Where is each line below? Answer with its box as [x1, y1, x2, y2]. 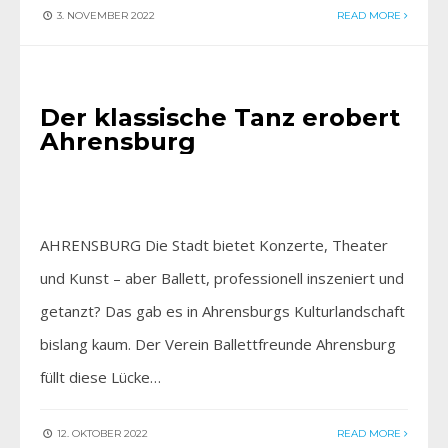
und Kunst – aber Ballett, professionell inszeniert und [40, 268, 404, 289]
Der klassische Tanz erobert [40, 103, 400, 133]
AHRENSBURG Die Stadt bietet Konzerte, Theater [40, 235, 388, 256]
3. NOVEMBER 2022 [54, 9, 155, 23]
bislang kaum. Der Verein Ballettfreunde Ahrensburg [40, 334, 396, 355]
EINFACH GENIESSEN [111, 70, 212, 84]
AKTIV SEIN [46, 70, 102, 84]
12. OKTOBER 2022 [54, 427, 148, 441]
